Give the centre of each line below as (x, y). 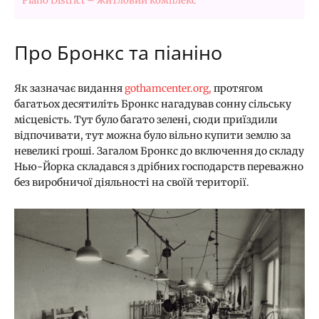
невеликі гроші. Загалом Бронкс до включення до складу (159, 151)
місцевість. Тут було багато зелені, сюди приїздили (146, 119)
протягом (237, 88)
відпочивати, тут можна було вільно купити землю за (153, 135)
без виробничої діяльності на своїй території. (132, 182)
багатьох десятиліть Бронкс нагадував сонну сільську (153, 104)
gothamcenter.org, (167, 88)
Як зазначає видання (68, 88)
